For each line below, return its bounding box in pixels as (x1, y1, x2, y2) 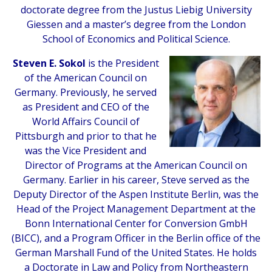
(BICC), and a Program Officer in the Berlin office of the (12, 231, 260, 245)
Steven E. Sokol (12, 56, 86, 70)
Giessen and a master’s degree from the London (26, 17, 246, 31)
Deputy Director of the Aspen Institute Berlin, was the (13, 187, 259, 201)
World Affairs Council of (32, 114, 140, 128)
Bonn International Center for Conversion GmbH (24, 216, 248, 230)
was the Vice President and (25, 143, 146, 157)
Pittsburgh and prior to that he (15, 129, 157, 143)
